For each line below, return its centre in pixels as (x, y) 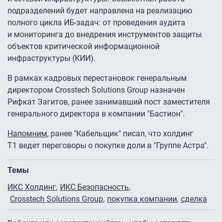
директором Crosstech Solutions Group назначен (96, 90)
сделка (194, 199)
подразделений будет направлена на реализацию (100, 11)
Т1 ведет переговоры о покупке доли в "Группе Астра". (108, 146)
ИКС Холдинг (32, 187)
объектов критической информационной (83, 47)
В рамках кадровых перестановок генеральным (97, 78)
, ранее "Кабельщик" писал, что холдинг (120, 134)
